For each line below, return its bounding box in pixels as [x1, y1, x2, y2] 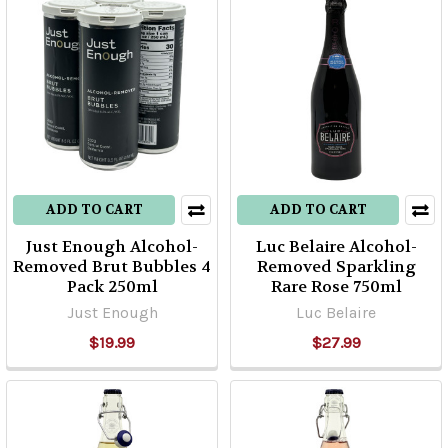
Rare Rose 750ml [270, 276, 402, 297]
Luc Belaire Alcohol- [255, 236, 417, 257]
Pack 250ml [66, 276, 158, 297]
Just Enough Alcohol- [26, 236, 198, 257]
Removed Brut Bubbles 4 [13, 256, 211, 277]
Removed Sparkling [256, 256, 416, 277]
